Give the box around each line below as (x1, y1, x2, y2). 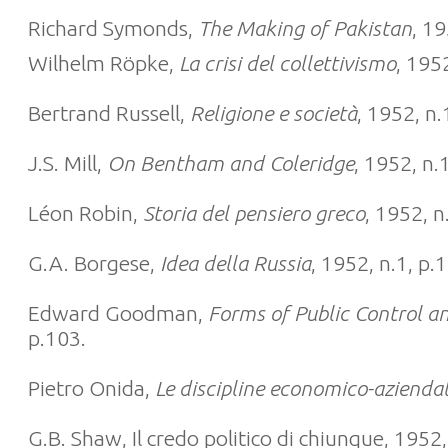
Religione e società (190, 101, 357, 125)
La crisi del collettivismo (179, 51, 396, 75)
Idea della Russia (160, 251, 311, 275)
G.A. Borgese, (28, 251, 160, 275)
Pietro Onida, (28, 376, 155, 400)
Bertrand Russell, (28, 101, 190, 125)
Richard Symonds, (28, 16, 198, 40)
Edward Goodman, (28, 301, 208, 325)
